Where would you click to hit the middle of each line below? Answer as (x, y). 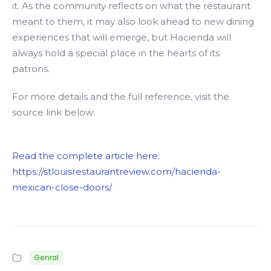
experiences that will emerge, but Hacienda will (122, 37)
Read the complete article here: (86, 156)
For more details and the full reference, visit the (121, 96)
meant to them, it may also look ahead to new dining (133, 21)
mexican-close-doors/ (62, 187)
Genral (46, 257)
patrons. (31, 69)
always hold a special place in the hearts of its (116, 53)
